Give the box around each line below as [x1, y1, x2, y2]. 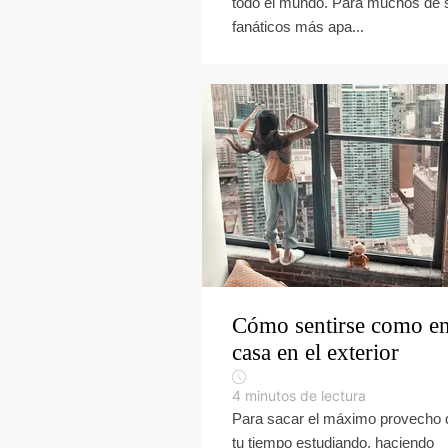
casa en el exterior [232, 340, 399, 365]
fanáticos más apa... [232, 18, 364, 35]
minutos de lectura [245, 387, 366, 404]
